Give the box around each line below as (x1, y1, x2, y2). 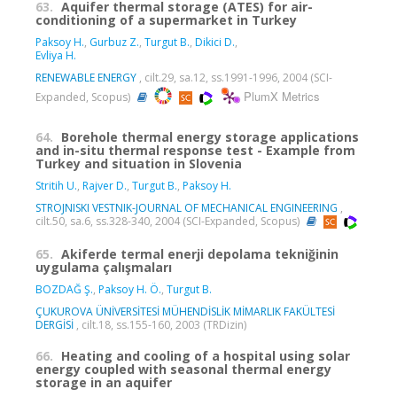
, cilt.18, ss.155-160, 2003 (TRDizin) (74, 316, 246, 332)
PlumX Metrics (244, 88, 320, 105)
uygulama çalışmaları (35, 258, 172, 276)
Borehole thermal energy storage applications (61, 128, 359, 145)
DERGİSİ (35, 316, 74, 332)
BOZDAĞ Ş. (35, 281, 93, 297)
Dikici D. (195, 34, 235, 50)
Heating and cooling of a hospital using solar (61, 346, 350, 364)
